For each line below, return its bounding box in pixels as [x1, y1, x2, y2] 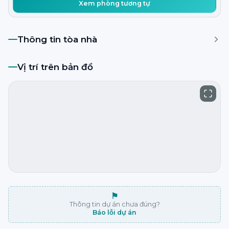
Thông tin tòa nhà [17, 34, 97, 44]
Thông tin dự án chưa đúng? [69, 200, 160, 208]
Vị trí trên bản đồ [17, 62, 93, 72]
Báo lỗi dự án [93, 209, 136, 216]
